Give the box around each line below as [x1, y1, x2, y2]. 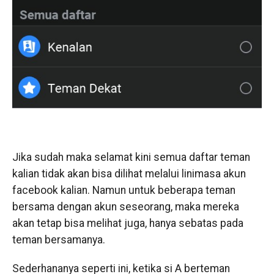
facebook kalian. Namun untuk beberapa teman [12, 183, 235, 196]
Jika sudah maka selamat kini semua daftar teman [12, 150, 250, 163]
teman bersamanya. [12, 233, 105, 246]
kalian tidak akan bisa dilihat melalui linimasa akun [12, 167, 246, 180]
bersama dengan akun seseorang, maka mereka [12, 200, 239, 213]
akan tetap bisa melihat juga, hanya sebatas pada [12, 217, 243, 229]
